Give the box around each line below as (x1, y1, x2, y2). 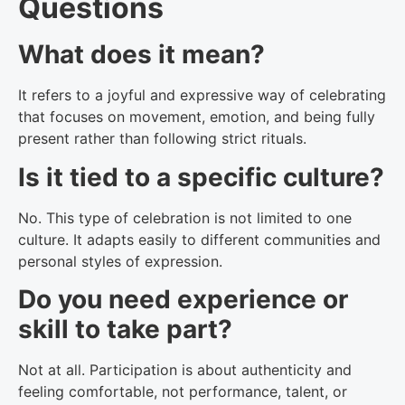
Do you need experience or (18, 284, 348, 316)
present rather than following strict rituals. (18, 129, 306, 148)
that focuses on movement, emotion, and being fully (18, 108, 375, 127)
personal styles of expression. (18, 251, 222, 270)
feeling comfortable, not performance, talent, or (18, 382, 347, 401)
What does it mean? (18, 39, 265, 71)
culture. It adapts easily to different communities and (18, 230, 381, 249)
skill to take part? (18, 314, 232, 345)
